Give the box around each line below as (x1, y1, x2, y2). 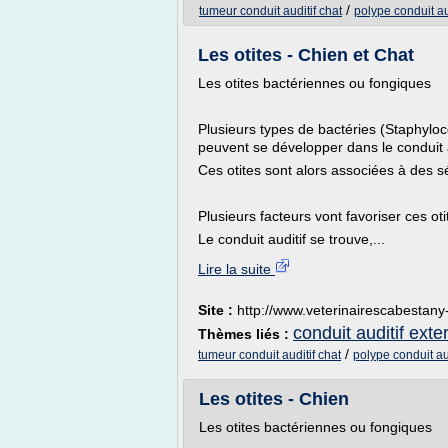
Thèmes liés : (198, 326, 293, 342)
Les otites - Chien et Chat (198, 45, 414, 65)
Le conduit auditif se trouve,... (198, 231, 385, 247)
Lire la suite (198, 261, 275, 277)
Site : (198, 302, 237, 318)
